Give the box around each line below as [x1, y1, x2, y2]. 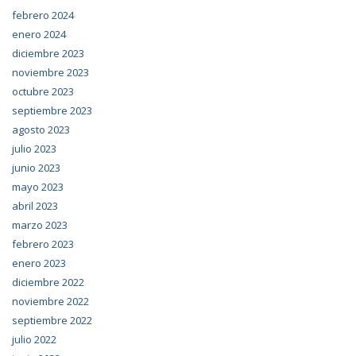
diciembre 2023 [12, 46, 84, 60]
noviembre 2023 [12, 65, 89, 79]
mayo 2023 [12, 180, 64, 194]
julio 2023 [12, 141, 56, 156]
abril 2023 [12, 199, 58, 213]
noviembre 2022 [12, 294, 89, 308]
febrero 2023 [12, 237, 74, 251]
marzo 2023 [12, 218, 68, 232]
